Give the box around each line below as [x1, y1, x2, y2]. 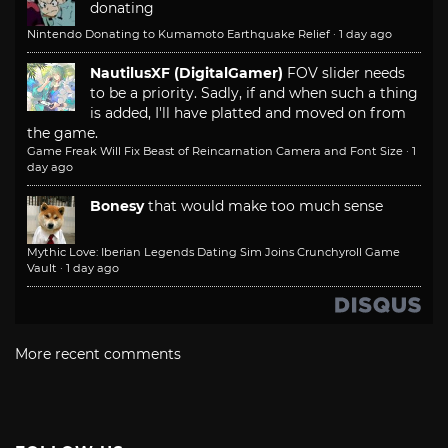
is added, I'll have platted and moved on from [90, 104, 406, 123]
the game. [27, 124, 98, 143]
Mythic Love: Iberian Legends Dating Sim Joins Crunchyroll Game [27, 245, 400, 260]
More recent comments [15, 345, 181, 364]
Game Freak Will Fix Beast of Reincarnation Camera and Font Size [27, 144, 403, 159]
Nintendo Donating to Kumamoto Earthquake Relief [27, 27, 330, 42]
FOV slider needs [287, 64, 405, 83]
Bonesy [90, 197, 144, 216]
